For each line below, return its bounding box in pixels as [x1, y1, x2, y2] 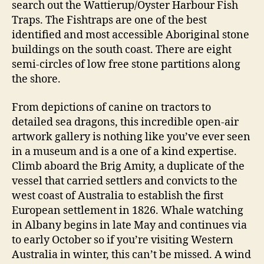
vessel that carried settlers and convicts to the [12, 174, 237, 188]
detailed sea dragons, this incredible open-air [12, 115, 239, 129]
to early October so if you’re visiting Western [12, 233, 233, 247]
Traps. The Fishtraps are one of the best [12, 14, 207, 27]
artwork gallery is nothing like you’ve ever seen [12, 130, 250, 144]
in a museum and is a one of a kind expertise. [12, 144, 237, 159]
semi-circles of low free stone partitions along [12, 58, 240, 71]
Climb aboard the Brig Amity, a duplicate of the [12, 159, 245, 173]
